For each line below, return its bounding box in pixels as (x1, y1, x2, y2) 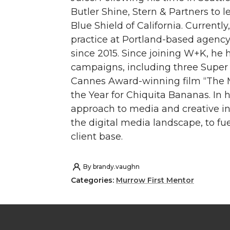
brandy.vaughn (93, 163, 140, 171)
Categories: (71, 175, 116, 185)
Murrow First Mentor (116, 175, 194, 185)
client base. (71, 131, 123, 143)
